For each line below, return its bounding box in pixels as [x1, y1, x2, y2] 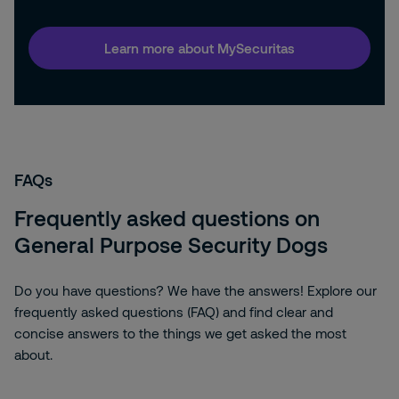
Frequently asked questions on [14, 205, 320, 231]
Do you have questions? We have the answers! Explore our [14, 282, 377, 298]
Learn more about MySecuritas [104, 39, 295, 56]
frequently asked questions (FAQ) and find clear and [14, 304, 333, 320]
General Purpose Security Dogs [14, 232, 328, 257]
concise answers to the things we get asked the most [14, 325, 346, 341]
